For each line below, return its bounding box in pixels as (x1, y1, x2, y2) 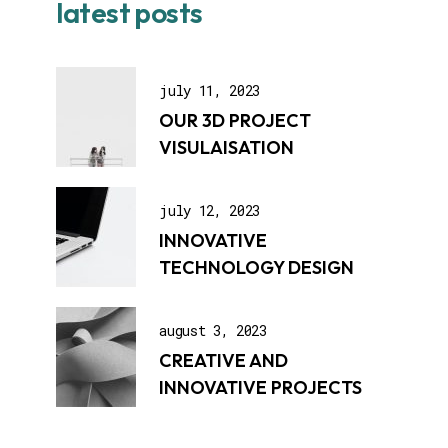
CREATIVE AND (159, 349, 289, 373)
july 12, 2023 (159, 201, 260, 221)
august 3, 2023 (159, 321, 267, 341)
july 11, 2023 (159, 81, 260, 101)
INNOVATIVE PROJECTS (159, 376, 363, 400)
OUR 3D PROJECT (159, 109, 312, 133)
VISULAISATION (159, 136, 295, 160)
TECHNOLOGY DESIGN (159, 256, 355, 280)
